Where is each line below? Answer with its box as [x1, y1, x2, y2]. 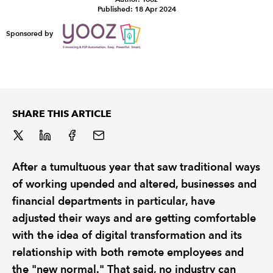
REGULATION [9, 24, 57, 33]
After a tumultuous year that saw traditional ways [12, 160, 260, 173]
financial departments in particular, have [12, 194, 215, 207]
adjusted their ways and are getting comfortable [12, 211, 256, 224]
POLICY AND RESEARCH [9, 54, 96, 63]
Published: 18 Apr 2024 [97, 4, 176, 13]
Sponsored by [6, 28, 53, 38]
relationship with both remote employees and [12, 245, 244, 258]
